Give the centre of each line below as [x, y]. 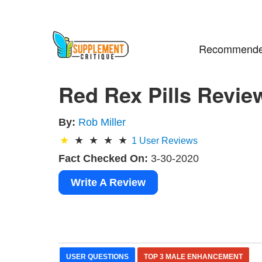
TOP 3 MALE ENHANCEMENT [194, 256]
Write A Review [108, 182]
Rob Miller [102, 122]
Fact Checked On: [104, 158]
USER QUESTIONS [98, 256]
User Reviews [168, 140]
